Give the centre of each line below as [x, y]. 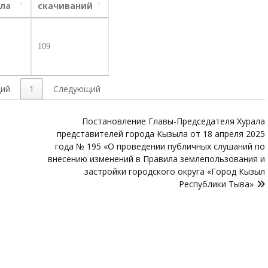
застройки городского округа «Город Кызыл [175, 171]
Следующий [77, 89]
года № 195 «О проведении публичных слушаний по [160, 146]
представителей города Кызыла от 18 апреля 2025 [161, 133]
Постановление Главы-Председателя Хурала [173, 121]
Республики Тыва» [216, 184]
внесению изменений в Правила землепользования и [156, 159]
